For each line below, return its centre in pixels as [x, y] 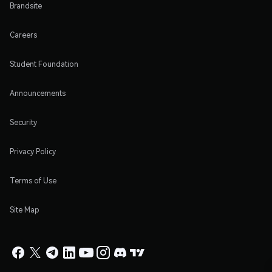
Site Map [25, 209]
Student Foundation [44, 64]
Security [23, 122]
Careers [23, 35]
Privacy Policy [33, 151]
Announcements [38, 93]
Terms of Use [33, 180]
